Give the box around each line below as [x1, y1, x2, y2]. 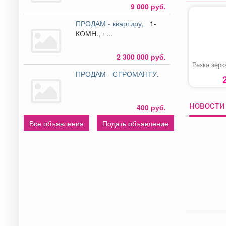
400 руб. [136, 102, 166, 112]
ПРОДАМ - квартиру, [76, 18, 148, 28]
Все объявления [29, 118, 84, 128]
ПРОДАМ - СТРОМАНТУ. [76, 68, 161, 79]
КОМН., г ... [102, 28, 114, 38]
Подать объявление [102, 118, 168, 128]
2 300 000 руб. [116, 51, 166, 62]
